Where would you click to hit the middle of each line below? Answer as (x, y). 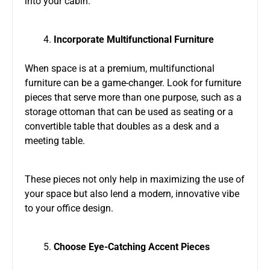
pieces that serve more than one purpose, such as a (133, 97)
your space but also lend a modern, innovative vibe (132, 193)
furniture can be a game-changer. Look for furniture (133, 83)
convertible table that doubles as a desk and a (122, 126)
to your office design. (69, 208)
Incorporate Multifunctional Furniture (134, 39)
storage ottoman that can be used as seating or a (129, 111)
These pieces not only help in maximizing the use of (135, 179)
